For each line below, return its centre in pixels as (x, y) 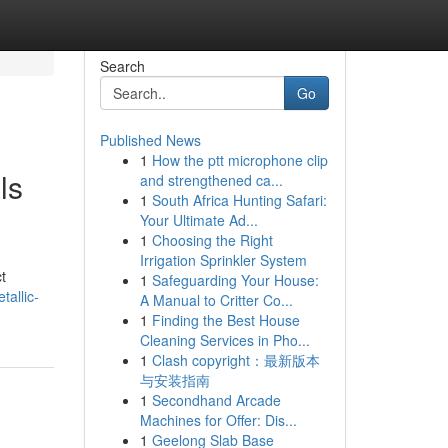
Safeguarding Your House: (235, 280)
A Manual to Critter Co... (216, 300)
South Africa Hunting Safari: (239, 200)
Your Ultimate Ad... (198, 220)
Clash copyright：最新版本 (235, 360)
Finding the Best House (225, 320)
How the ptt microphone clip (239, 160)
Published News (150, 140)
